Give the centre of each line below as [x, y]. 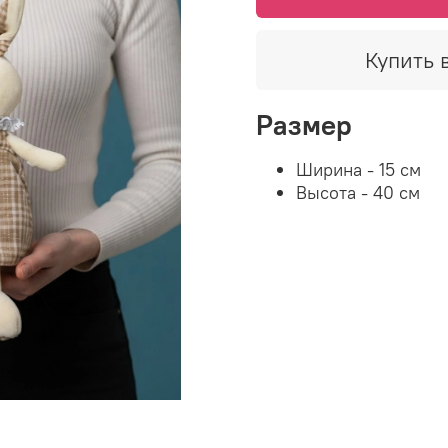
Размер [304, 125]
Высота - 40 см [358, 193]
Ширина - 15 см [358, 170]
